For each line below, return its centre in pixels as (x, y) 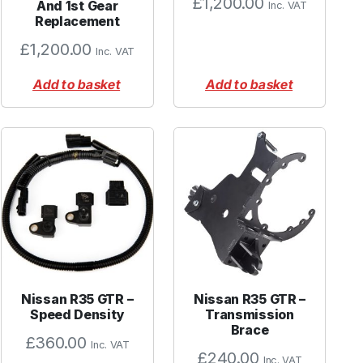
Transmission (250, 315)
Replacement (77, 21)
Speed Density (77, 315)
